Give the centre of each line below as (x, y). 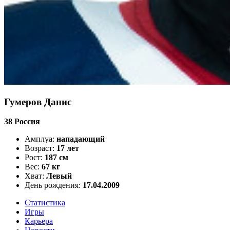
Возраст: (40, 148)
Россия (26, 122)
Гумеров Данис (38, 102)
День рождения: (53, 185)
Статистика (45, 203)
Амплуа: (40, 139)
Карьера (39, 221)
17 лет (67, 148)
